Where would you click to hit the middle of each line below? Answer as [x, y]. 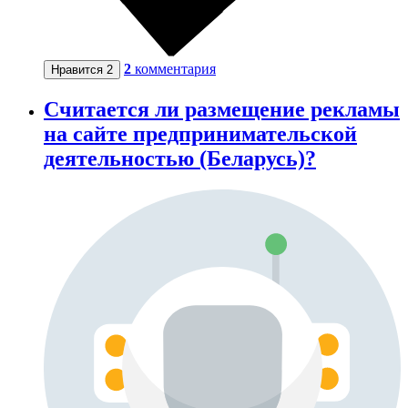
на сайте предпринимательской [200, 133]
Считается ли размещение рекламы [222, 109]
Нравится [79, 69]
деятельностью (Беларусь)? [180, 158]
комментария [175, 68]
